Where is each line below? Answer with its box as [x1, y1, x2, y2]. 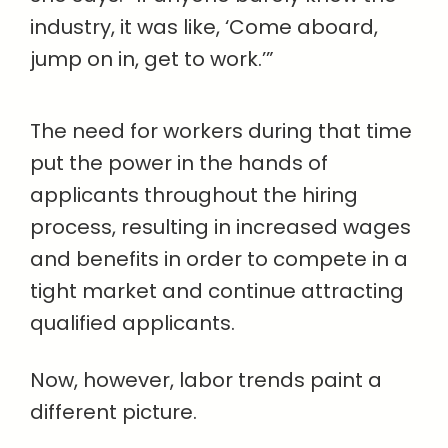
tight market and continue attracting [30, 277, 404, 306]
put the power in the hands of [30, 149, 328, 178]
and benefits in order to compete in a [30, 245, 408, 274]
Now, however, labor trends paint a [30, 366, 382, 395]
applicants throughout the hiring [30, 181, 358, 210]
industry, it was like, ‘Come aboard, [30, 13, 378, 42]
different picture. [30, 398, 197, 427]
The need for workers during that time [30, 117, 412, 146]
